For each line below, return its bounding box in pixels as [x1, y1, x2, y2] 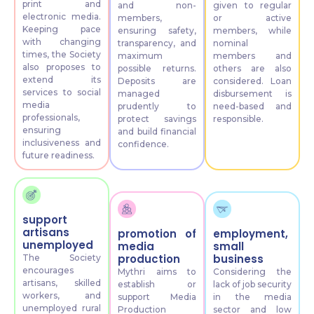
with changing [22, 36, 101, 48]
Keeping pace [22, 24, 101, 35]
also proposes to [22, 62, 101, 73]
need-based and [213, 101, 292, 112]
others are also [213, 63, 292, 74]
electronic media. [22, 11, 101, 22]
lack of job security [213, 279, 292, 289]
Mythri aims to [118, 266, 196, 277]
